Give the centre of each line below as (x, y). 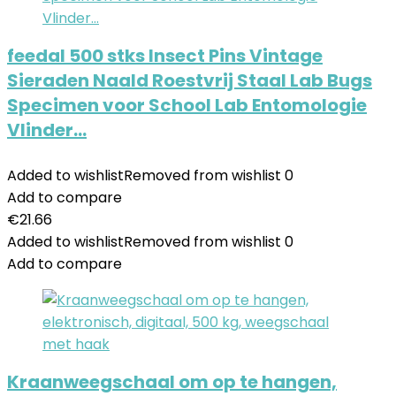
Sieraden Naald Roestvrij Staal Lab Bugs (190, 80)
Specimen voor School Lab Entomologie (187, 105)
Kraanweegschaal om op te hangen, (172, 382)
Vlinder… (47, 130)
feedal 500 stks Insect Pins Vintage (165, 56)
